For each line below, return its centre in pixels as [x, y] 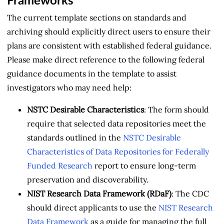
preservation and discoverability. [88, 179]
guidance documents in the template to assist [92, 73]
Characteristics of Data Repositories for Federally [118, 151]
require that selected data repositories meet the [116, 123]
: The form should [176, 109]
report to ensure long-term [144, 165]
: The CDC [190, 193]
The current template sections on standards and [97, 17]
